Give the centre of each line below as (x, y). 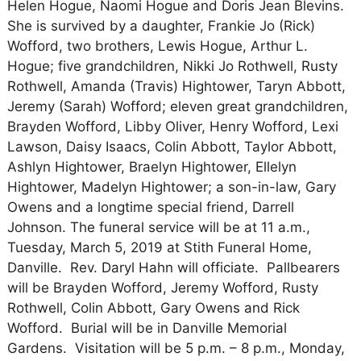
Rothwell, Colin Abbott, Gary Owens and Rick (153, 307)
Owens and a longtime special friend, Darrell (150, 207)
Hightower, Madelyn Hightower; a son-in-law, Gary (171, 187)
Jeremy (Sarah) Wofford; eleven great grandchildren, (177, 106)
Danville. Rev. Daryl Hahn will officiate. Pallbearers (173, 267)
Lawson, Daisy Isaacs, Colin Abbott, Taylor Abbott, (172, 146)
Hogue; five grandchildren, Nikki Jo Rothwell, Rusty (172, 66)
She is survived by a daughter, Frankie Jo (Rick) (161, 25)
